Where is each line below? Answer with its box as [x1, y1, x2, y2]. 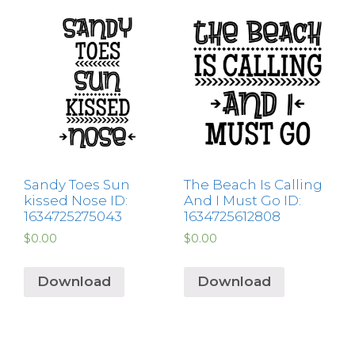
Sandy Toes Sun [24, 176, 130, 193]
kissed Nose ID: [24, 192, 128, 208]
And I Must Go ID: [183, 192, 301, 208]
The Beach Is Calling [183, 176, 323, 193]
